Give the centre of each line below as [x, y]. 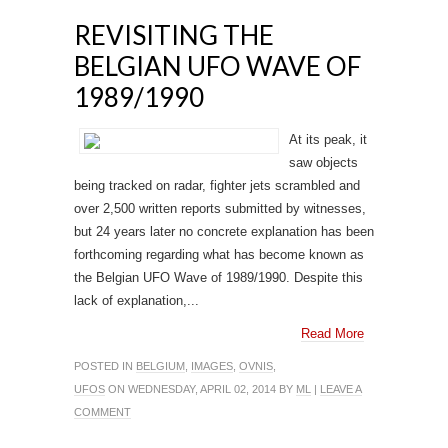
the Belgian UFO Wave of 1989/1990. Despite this [218, 277]
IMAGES [212, 366]
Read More [332, 333]
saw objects [323, 162]
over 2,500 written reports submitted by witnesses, [220, 208]
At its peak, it [328, 139]
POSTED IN [105, 366]
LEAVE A [341, 389]
